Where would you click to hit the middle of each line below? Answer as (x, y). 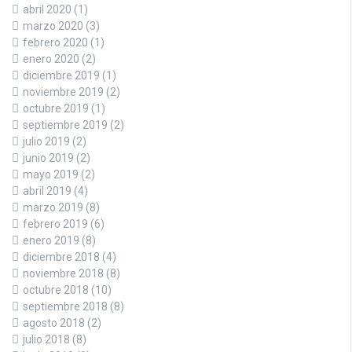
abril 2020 (47, 10)
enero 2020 (51, 59)
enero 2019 (51, 241)
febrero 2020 (55, 43)
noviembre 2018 (63, 274)
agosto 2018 (54, 323)
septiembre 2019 (65, 125)
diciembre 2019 (61, 76)
